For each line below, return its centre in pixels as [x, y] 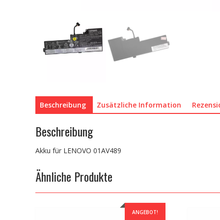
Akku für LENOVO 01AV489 [78, 151]
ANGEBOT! [145, 212]
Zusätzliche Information [139, 105]
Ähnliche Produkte [74, 177]
